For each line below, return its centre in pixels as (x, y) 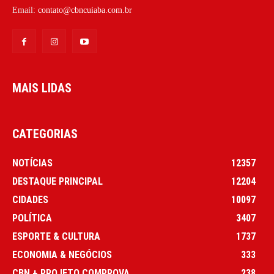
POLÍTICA (32, 218)
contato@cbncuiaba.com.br (85, 10)
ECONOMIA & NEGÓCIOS (62, 255)
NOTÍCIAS (32, 163)
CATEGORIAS (45, 134)
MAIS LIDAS (42, 88)
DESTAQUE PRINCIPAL (57, 182)
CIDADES (30, 200)
